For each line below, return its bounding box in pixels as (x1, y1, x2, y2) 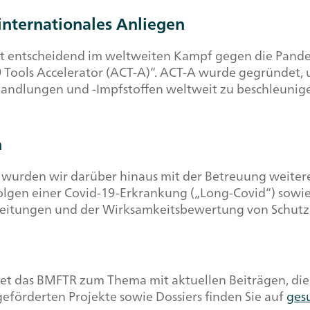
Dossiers (156, 284, 202, 307)
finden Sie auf (202, 284, 286, 307)
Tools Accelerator (4, 60, 103, 83)
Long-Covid (200, 181, 266, 203)
